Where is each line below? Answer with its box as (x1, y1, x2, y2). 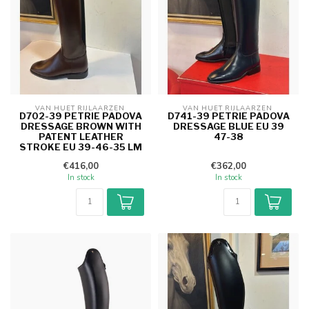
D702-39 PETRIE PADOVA (19, 110, 142, 122)
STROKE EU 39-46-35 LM (19, 141, 142, 153)
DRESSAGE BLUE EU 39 (172, 121, 284, 132)
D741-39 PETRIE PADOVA (167, 110, 290, 122)
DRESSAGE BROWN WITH (20, 121, 141, 132)
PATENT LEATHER (38, 131, 123, 143)
